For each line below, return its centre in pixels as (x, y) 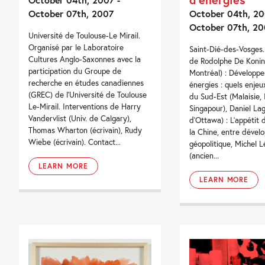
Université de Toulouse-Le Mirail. (85, 35)
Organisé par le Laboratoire (76, 47)
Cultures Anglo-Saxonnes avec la (85, 59)
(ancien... (204, 155)
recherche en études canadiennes (86, 83)
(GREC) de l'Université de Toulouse (88, 94)
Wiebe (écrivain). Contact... (75, 142)
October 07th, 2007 (71, 13)
